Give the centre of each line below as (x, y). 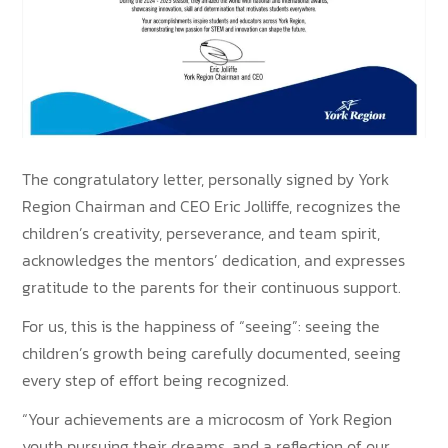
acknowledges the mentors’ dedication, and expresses (214, 260)
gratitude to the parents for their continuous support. (212, 287)
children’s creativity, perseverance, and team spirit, (201, 233)
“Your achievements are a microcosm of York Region (207, 419)
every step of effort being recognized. (156, 380)
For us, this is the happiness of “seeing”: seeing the (201, 326)
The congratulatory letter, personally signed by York (206, 179)
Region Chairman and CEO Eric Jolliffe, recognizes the (212, 206)
